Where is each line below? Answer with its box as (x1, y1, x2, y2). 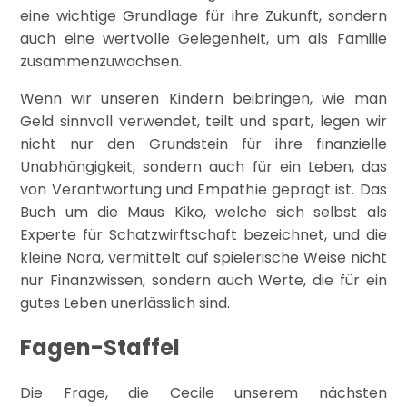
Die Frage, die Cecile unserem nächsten (20, 382, 387, 404)
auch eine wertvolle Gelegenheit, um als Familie (20, 27, 387, 49)
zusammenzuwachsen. (20, 50, 183, 72)
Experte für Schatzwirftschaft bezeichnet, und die (20, 223, 387, 245)
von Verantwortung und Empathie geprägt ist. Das (20, 178, 387, 200)
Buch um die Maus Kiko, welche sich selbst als (20, 201, 387, 223)
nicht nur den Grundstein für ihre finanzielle (20, 133, 387, 154)
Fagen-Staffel (20, 333, 181, 363)
